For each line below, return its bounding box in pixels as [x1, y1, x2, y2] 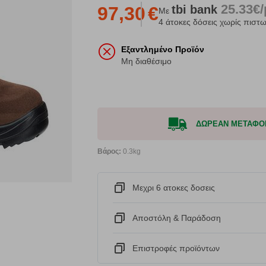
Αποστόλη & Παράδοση [132, 213, 221, 223]
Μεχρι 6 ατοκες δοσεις [132, 183, 215, 193]
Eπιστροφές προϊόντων [132, 243, 220, 254]
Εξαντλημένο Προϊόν [121, 45, 204, 55]
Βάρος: [97, 147, 121, 156]
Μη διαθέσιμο [121, 56, 172, 66]
